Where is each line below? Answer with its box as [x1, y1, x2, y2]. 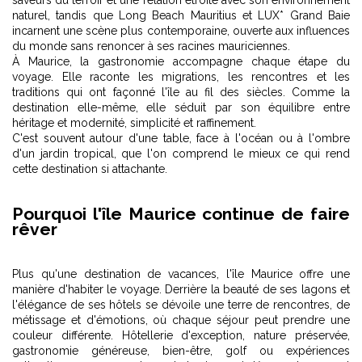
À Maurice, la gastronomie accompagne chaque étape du [12, 54, 350, 68]
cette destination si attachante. [12, 162, 167, 175]
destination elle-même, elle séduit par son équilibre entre [12, 100, 350, 114]
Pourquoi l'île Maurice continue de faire [12, 204, 350, 225]
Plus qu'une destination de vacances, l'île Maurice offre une [12, 267, 350, 280]
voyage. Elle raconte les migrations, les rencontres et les [12, 69, 350, 83]
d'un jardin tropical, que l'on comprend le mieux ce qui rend [12, 146, 350, 160]
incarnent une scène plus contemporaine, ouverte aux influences [12, 23, 350, 37]
